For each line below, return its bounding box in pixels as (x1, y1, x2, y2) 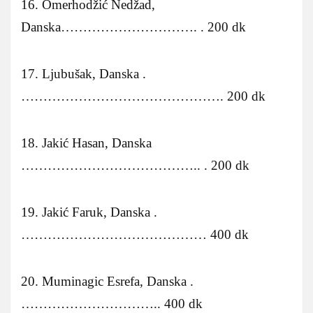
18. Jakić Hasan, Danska (21, 135, 152, 150)
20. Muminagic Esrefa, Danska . (21, 273, 194, 289)
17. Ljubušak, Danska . (21, 66, 146, 81)
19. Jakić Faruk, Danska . (21, 204, 157, 219)
